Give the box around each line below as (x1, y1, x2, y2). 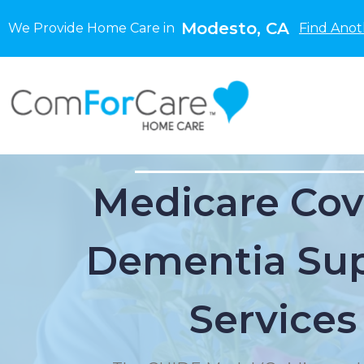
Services (189, 296, 357, 343)
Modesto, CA (181, 19, 289, 38)
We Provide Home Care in (8, 20, 181, 36)
